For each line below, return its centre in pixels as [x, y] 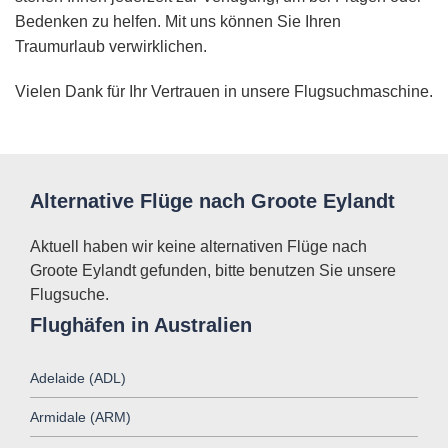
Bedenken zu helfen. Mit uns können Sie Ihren [178, 22]
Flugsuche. [69, 295]
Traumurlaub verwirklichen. [111, 47]
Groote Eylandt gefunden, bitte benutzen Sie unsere [213, 271]
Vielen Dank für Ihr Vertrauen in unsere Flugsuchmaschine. [224, 92]
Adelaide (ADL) [78, 377]
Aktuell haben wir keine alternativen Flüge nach [198, 247]
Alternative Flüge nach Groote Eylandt [212, 201]
